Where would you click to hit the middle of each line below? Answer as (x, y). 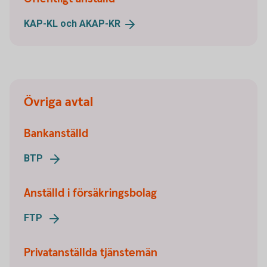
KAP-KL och (52, 24)
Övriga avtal (58, 103)
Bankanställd (56, 134)
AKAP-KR (100, 24)
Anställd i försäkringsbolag (90, 193)
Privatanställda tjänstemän (91, 253)
